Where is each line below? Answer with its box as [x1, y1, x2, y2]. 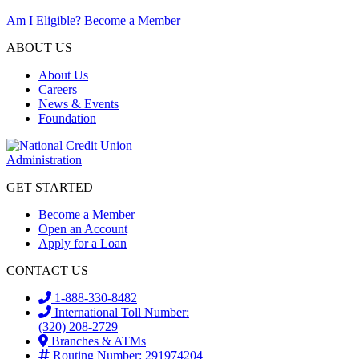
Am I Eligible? [6, 13, 81, 27]
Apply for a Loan [38, 236, 127, 250]
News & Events [38, 96, 119, 111]
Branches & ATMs [48, 333, 146, 348]
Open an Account [38, 221, 127, 236]
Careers [38, 82, 77, 96]
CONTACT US [6, 263, 88, 277]
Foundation [38, 111, 96, 125]
